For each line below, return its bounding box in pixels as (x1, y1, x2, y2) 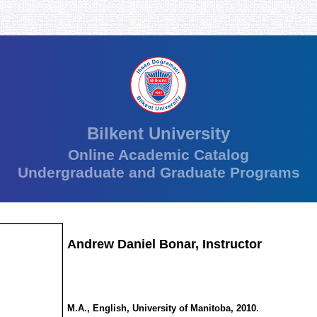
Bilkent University (87, 124, 230, 144)
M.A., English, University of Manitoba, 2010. (67, 303, 259, 314)
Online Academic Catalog (68, 146, 249, 163)
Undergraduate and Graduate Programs (17, 164, 300, 181)
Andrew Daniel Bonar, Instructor (67, 237, 262, 252)
